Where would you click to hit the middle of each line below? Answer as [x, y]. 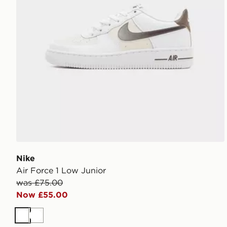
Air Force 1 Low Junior [61, 170]
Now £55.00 [42, 194]
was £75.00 [40, 182]
